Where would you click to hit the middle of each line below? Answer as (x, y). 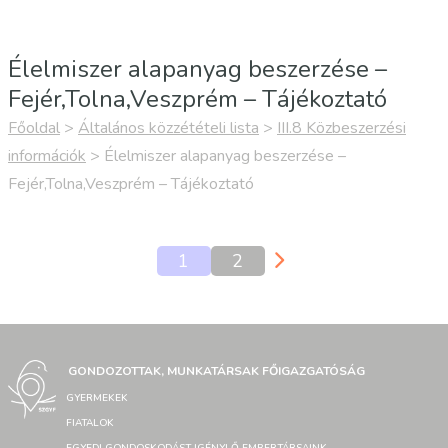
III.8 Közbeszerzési (341, 128)
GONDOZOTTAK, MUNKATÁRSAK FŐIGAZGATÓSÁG (216, 371)
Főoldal (34, 128)
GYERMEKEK (97, 398)
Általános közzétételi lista (168, 128)
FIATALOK (90, 423)
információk (47, 156)
